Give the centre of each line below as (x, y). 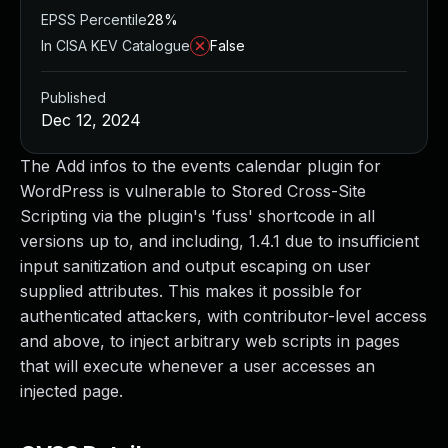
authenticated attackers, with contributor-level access (223, 316)
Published (73, 97)
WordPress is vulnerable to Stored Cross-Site (193, 191)
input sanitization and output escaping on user (195, 266)
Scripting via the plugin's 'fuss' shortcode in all (197, 216)
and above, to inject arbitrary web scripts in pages (210, 341)
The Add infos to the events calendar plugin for (200, 166)
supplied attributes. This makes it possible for (191, 291)
